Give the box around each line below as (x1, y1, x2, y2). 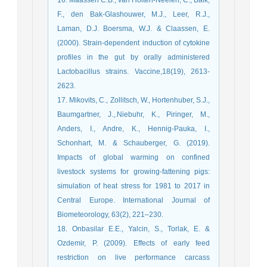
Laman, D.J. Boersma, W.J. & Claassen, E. (57, 24, 210, 33)
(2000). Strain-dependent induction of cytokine (57, 38, 210, 47)
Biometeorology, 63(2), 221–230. (57, 210, 163, 219)
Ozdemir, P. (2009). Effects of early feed (57, 238, 210, 247)
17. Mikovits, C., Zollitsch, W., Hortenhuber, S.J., (57, 95, 210, 104)
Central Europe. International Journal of (57, 195, 210, 204)
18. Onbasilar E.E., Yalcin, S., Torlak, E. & (57, 224, 210, 233)
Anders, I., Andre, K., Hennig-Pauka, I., (57, 124, 210, 133)
